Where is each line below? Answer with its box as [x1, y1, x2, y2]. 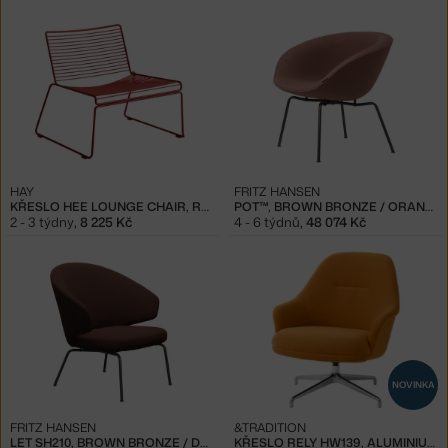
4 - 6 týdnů [234, 212, 300, 231]
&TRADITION [234, 419, 306, 437]
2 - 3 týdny [10, 212, 74, 231]
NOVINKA [391, 378, 435, 392]
